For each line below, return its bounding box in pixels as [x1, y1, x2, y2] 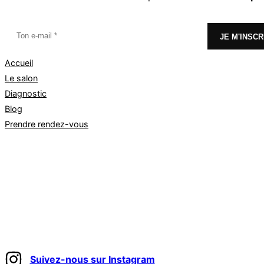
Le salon [5, 73, 38, 84]
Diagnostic [5, 88, 47, 99]
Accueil [5, 58, 33, 68]
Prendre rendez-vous [5, 119, 88, 130]
